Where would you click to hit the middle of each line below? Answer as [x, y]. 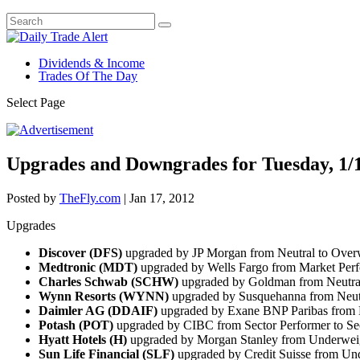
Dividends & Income [92, 63]
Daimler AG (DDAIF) [98, 310]
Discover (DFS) [80, 252]
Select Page [36, 102]
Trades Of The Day [88, 76]
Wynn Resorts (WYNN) [104, 296]
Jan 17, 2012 [162, 198]
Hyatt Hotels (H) [83, 339]
